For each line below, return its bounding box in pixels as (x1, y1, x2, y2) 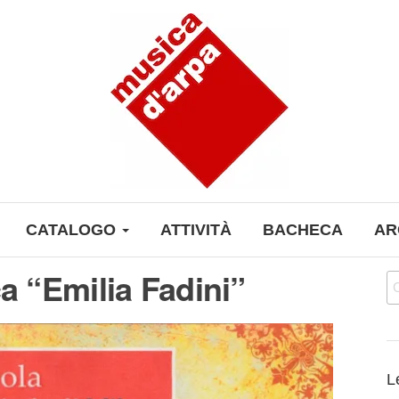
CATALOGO (26, 221, 120, 239)
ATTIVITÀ (160, 221, 232, 239)
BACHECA (263, 221, 343, 239)
